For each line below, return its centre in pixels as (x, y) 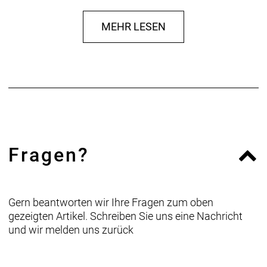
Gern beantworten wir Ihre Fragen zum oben (111, 202)
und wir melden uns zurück (71, 229)
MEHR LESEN (133, 26)
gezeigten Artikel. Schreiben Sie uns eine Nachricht (125, 216)
